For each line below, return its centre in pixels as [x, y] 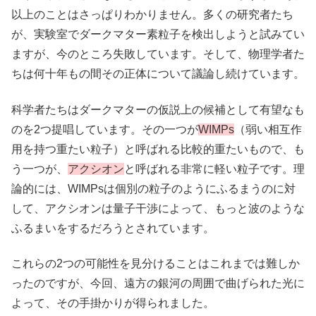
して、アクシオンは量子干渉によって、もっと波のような [158, 208]
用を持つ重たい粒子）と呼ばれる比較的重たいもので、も [158, 149]
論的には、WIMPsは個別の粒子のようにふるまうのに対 [153, 188]
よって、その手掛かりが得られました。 [113, 303]
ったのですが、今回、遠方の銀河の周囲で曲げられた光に [158, 283]
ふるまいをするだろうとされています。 [113, 228]
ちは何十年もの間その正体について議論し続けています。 [158, 74]
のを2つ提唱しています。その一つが [105, 129]
